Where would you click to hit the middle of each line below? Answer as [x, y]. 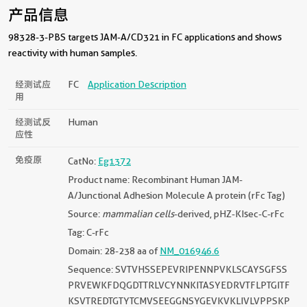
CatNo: [83, 161]
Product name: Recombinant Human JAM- [155, 179]
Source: [85, 213]
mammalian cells [138, 213]
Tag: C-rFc [88, 232]
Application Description [137, 84]
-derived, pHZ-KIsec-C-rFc [229, 213]
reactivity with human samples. [73, 52]
